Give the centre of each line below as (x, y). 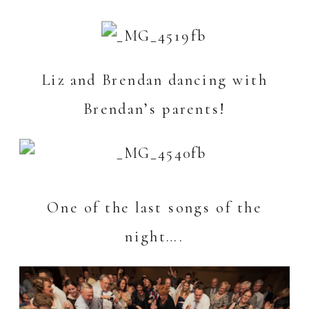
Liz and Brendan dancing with (154, 80)
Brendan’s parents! (154, 109)
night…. (154, 236)
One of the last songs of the (154, 207)
